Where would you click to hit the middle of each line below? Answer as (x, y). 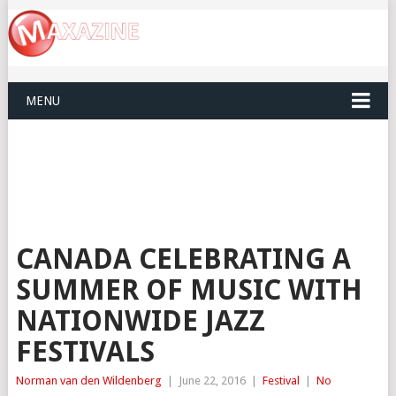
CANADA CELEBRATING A (183, 259)
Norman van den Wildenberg (88, 381)
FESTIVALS (85, 352)
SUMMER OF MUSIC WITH (189, 290)
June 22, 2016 (212, 381)
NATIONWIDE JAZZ (140, 321)
